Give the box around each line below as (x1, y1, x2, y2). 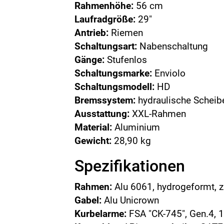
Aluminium (112, 121, 160, 133)
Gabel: (74, 194, 102, 206)
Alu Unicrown (101, 194, 159, 206)
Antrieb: (74, 27, 109, 38)
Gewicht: (74, 135, 112, 146)
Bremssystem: (74, 94, 136, 106)
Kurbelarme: (74, 208, 127, 219)
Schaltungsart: (74, 40, 137, 52)
